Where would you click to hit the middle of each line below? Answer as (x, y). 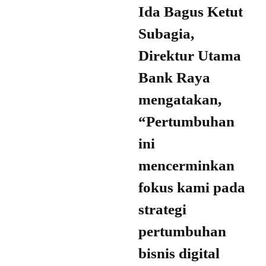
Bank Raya (174, 78)
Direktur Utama (190, 56)
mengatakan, (180, 100)
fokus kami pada (192, 188)
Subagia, (166, 34)
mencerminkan (186, 166)
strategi (162, 210)
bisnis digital (179, 254)
